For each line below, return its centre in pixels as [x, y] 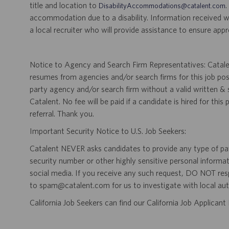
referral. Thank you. [62, 114]
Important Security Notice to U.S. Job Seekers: [108, 131]
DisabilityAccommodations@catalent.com [162, 6]
